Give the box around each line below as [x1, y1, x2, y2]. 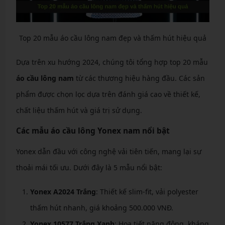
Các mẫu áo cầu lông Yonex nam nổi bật [16, 126, 170, 137]
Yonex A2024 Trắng [30, 187, 96, 197]
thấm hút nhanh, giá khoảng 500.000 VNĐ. [30, 203, 173, 213]
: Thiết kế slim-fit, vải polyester [95, 187, 198, 197]
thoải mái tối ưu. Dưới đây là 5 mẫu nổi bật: [16, 163, 162, 173]
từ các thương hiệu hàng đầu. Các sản [73, 73, 205, 83]
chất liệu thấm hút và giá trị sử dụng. [16, 105, 142, 116]
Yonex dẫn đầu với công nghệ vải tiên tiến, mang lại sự [16, 147, 201, 157]
